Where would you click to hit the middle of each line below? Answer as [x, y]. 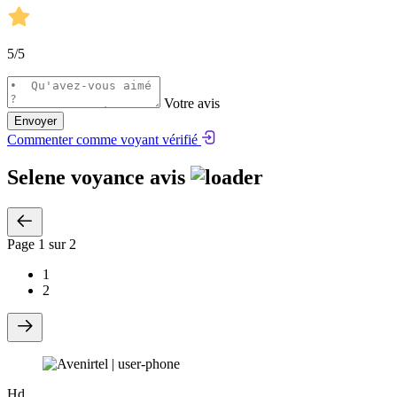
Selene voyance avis [99, 178]
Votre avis [192, 104]
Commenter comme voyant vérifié [104, 140]
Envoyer [35, 121]
